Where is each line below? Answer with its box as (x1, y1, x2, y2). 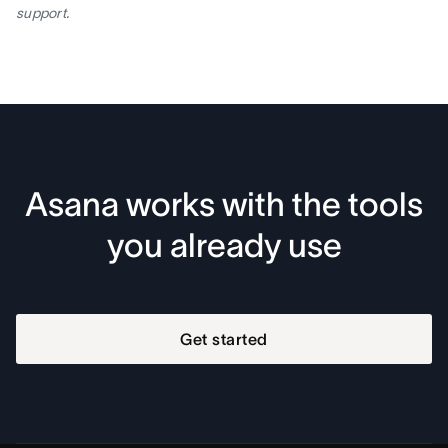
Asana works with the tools (25, 185, 423, 223)
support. (16, 4, 70, 21)
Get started (180, 329, 268, 348)
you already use (106, 226, 342, 264)
